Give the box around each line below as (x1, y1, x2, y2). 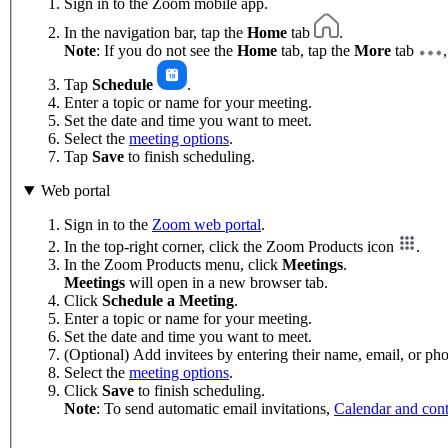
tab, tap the (277, 42, 354, 60)
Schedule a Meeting (102, 292, 234, 310)
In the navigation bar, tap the (64, 24, 247, 42)
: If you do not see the (96, 42, 237, 60)
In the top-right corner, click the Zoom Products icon (64, 238, 398, 256)
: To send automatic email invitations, (96, 400, 334, 418)
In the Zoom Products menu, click (64, 256, 282, 274)
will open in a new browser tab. (125, 274, 328, 292)
